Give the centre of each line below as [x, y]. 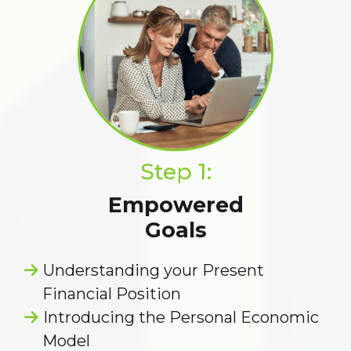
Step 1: [175, 172]
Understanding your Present [153, 270]
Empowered [175, 205]
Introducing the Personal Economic [181, 317]
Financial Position [111, 294]
